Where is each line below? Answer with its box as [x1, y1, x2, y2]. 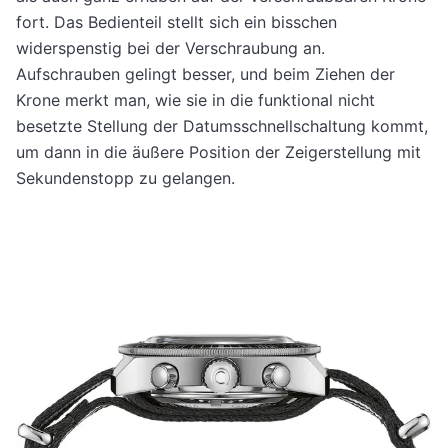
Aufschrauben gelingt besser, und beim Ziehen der [16, 64, 395, 85]
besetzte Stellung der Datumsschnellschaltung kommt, [16, 116, 428, 137]
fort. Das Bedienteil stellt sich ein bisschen [16, 12, 337, 33]
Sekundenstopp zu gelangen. [16, 168, 235, 189]
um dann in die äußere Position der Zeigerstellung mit [16, 142, 421, 163]
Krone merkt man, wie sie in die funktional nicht [16, 90, 375, 111]
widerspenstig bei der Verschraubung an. [16, 38, 325, 59]
